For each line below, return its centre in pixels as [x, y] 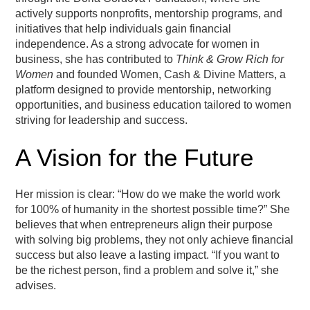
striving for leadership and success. [102, 120]
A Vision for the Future [135, 157]
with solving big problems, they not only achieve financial [155, 240]
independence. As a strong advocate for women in [138, 44]
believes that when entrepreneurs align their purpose [144, 225]
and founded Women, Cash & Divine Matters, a [170, 74]
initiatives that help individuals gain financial [124, 29]
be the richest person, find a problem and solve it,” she [147, 270]
